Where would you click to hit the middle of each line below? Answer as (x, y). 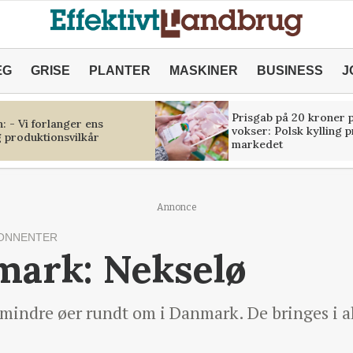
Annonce (176, 207)
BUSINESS (290, 71)
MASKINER (203, 71)
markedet (257, 144)
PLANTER (119, 71)
